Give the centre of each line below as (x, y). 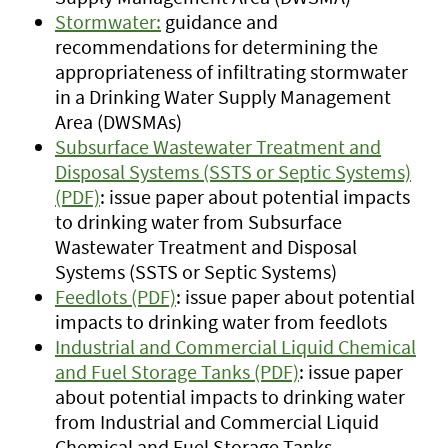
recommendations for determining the (216, 46)
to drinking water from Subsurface (198, 221)
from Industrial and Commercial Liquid (217, 421)
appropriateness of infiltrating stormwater (231, 71)
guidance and (219, 21)
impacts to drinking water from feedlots (221, 321)
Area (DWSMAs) (118, 121)
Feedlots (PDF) (115, 296)
